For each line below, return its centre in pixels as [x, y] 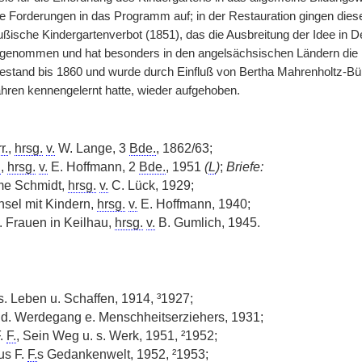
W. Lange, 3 [92, 148]
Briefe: [244, 167]
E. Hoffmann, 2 [93, 167]
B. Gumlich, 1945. [207, 223]
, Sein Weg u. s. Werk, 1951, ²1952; [116, 336]
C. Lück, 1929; [151, 185]
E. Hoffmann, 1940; [194, 204]
